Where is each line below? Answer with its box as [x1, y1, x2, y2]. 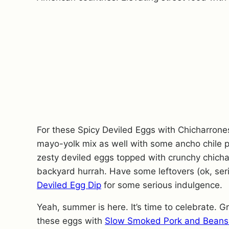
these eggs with [37, 215, 105, 226]
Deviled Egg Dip [37, 179, 101, 190]
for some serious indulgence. [101, 179, 222, 190]
